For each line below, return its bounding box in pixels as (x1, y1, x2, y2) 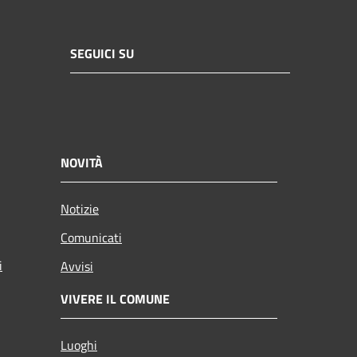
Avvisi (61, 256, 93, 276)
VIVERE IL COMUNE (61, 288, 170, 308)
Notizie (61, 198, 99, 218)
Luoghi (61, 335, 97, 355)
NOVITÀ (61, 152, 103, 172)
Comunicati (61, 227, 122, 247)
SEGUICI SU (70, 44, 134, 64)
